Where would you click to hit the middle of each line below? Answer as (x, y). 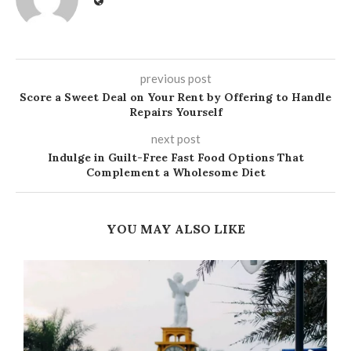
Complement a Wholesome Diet (175, 172)
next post (175, 139)
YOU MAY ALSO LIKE (175, 229)
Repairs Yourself (175, 112)
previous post (175, 78)
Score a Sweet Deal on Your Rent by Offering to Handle (175, 97)
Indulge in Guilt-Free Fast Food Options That (175, 157)
